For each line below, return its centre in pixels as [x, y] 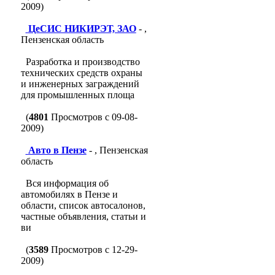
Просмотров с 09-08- [93, 117]
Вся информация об [67, 183]
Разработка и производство [83, 62]
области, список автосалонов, [83, 205]
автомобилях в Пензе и [69, 194]
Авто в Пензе [57, 150]
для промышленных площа [77, 95]
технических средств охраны [81, 73]
